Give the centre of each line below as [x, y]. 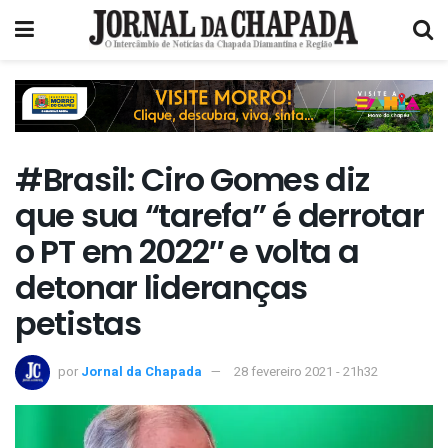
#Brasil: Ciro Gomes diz [192, 180]
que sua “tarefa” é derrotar [219, 216]
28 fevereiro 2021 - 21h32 [306, 371]
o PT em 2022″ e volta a [187, 252]
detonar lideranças [161, 288]
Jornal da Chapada [141, 371]
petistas [78, 324]
